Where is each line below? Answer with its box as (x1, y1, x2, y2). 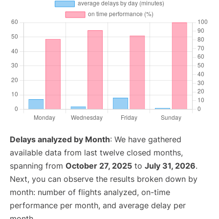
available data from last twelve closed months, (10, 148, 183, 157)
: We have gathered (110, 134, 181, 144)
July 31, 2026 (145, 161, 196, 171)
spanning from (10, 161, 66, 171)
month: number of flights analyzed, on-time (10, 187, 170, 197)
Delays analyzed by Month (10, 134, 110, 144)
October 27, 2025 (66, 161, 132, 171)
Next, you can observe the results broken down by (10, 174, 197, 184)
